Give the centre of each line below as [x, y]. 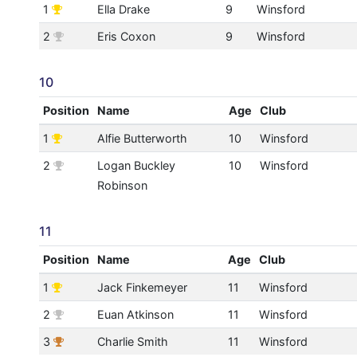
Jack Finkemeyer [142, 288]
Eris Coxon [126, 37]
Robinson [122, 186]
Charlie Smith [132, 342]
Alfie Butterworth [142, 139]
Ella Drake [123, 10]
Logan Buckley [136, 166]
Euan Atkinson [135, 315]
